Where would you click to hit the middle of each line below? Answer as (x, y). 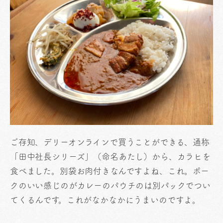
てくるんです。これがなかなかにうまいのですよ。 (106, 200)
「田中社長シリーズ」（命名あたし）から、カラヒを (110, 157)
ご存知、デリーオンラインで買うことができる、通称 (110, 142)
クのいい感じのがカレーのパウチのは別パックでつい (110, 185)
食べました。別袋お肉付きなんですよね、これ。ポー (110, 171)
